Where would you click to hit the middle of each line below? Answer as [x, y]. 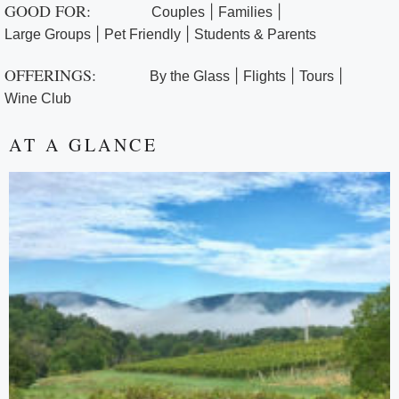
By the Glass [190, 77]
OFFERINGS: [50, 75]
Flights [265, 77]
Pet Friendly [142, 35]
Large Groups [48, 35]
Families [245, 12]
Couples [178, 12]
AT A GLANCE [84, 145]
